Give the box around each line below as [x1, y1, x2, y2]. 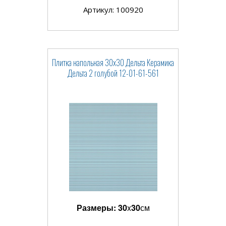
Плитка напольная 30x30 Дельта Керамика [52, 56, 174, 69]
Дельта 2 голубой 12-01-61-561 [67, 67, 159, 80]
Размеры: [76, 202, 118, 214]
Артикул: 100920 [83, 5, 143, 15]
